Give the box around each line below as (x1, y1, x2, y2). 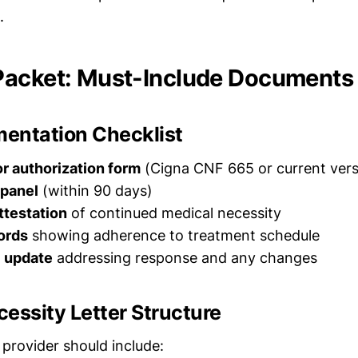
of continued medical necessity (67, 204, 281, 221)
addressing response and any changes (53, 249, 317, 266)
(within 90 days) (38, 181, 153, 199)
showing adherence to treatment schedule (28, 226, 320, 244)
